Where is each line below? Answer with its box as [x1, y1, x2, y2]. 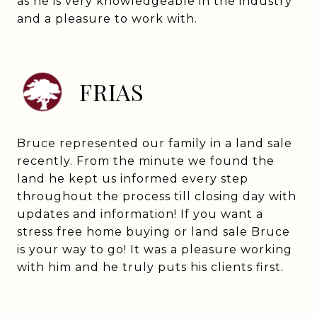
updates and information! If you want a [17, 207, 263, 221]
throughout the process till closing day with [17, 190, 296, 203]
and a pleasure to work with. [17, 12, 197, 25]
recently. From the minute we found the [17, 154, 275, 168]
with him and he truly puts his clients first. [17, 260, 284, 274]
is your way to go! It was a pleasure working [17, 243, 292, 256]
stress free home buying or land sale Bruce [17, 225, 290, 238]
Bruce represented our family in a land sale [17, 137, 292, 150]
